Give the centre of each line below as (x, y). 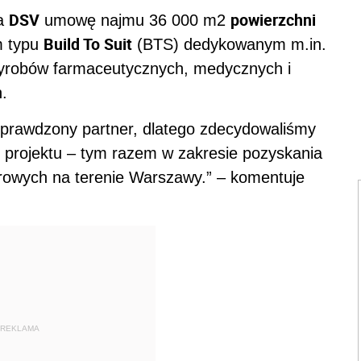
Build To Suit (88, 44)
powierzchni (273, 20)
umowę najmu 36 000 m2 (135, 20)
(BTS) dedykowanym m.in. (229, 44)
